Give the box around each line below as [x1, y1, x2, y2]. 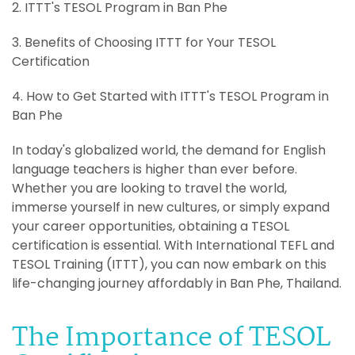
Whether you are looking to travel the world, [12, 178, 287, 197]
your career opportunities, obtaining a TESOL [12, 216, 289, 235]
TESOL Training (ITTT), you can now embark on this [12, 254, 326, 273]
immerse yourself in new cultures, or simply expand [12, 197, 330, 216]
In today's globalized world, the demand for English [12, 140, 326, 159]
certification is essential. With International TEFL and [12, 235, 334, 254]
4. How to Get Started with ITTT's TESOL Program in [12, 86, 329, 105]
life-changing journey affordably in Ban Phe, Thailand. [12, 273, 342, 292]
